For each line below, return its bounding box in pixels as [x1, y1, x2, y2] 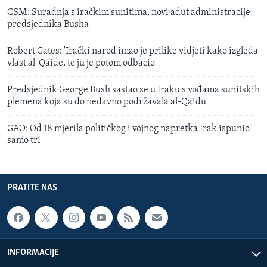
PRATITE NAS [7, 182, 57, 193]
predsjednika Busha [7, 19, 89, 29]
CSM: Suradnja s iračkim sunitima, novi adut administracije [7, 7, 250, 17]
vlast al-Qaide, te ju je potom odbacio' [7, 58, 157, 68]
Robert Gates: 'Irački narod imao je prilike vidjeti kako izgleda [7, 46, 258, 56]
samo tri [7, 135, 41, 145]
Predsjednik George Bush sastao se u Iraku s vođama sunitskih [7, 85, 260, 95]
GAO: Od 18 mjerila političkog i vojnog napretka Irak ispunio [7, 123, 250, 133]
